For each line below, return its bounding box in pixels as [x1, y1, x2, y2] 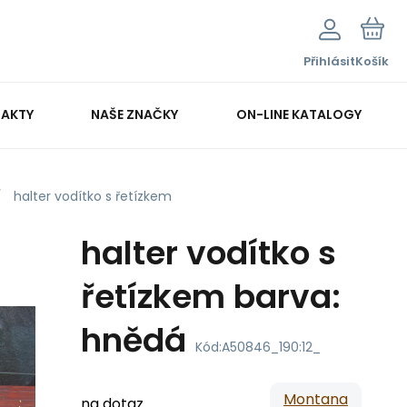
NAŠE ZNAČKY [91, 104, 179, 124]
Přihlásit [303, 53, 355, 70]
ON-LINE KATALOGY [235, 104, 362, 124]
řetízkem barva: [81, 273, 341, 320]
